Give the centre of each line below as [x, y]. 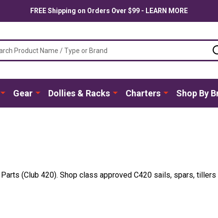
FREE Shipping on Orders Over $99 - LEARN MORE [109, 11]
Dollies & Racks [79, 93]
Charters [143, 93]
